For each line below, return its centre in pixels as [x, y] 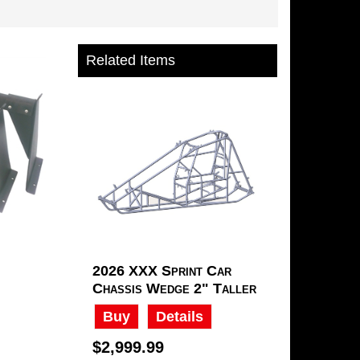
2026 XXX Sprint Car [162, 271]
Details [180, 317]
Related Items [131, 60]
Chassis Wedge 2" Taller [174, 288]
